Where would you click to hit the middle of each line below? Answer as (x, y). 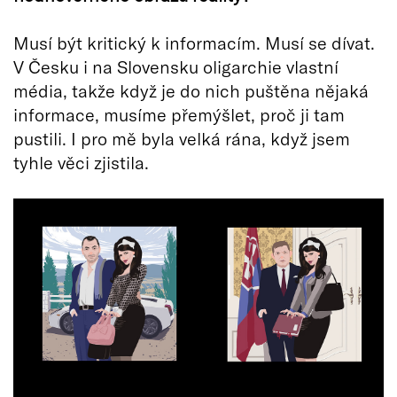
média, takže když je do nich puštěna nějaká (191, 91)
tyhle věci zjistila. (81, 163)
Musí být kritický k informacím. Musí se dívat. (194, 43)
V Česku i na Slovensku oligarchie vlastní (176, 67)
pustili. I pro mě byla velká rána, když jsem (182, 139)
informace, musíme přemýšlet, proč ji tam (179, 115)
